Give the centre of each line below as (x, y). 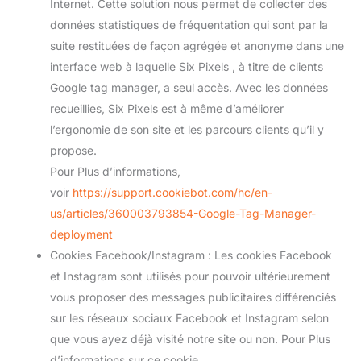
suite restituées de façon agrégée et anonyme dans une (197, 46)
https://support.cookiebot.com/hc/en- (172, 192)
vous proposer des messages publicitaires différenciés (193, 297)
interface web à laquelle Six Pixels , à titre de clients (187, 66)
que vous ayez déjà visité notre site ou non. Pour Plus (190, 339)
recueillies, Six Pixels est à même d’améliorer (167, 108)
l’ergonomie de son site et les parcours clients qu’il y (187, 129)
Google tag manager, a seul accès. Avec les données (189, 87)
